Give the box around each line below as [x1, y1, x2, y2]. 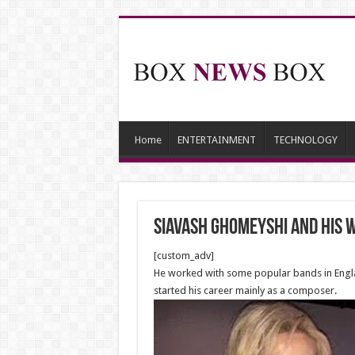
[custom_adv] [153, 250, 214, 261]
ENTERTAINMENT [177, 134, 256, 146]
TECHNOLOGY [273, 134, 338, 146]
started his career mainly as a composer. [153, 284, 337, 296]
